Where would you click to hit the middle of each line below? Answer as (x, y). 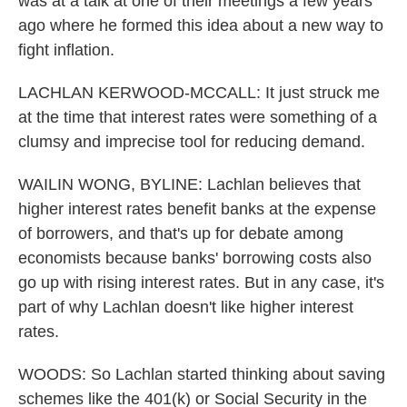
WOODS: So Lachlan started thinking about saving (202, 374)
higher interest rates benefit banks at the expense (197, 209)
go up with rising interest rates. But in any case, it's (201, 283)
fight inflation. (66, 50)
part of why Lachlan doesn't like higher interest (186, 307)
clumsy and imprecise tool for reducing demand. (192, 142)
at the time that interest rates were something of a (198, 117)
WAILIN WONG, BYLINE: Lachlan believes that (189, 184)
